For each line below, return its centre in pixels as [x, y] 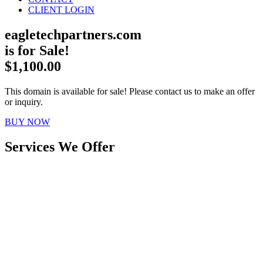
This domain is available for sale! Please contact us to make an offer [130, 91]
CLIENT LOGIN [61, 10]
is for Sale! [37, 50]
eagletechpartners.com [73, 34]
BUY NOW [27, 122]
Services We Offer [60, 146]
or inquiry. [24, 102]
